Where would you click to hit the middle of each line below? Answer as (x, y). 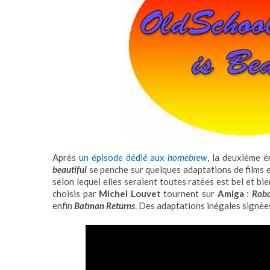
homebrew (188, 157)
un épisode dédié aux (123, 157)
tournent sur (189, 193)
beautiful (70, 169)
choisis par (76, 193)
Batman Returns (105, 205)
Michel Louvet (130, 193)
